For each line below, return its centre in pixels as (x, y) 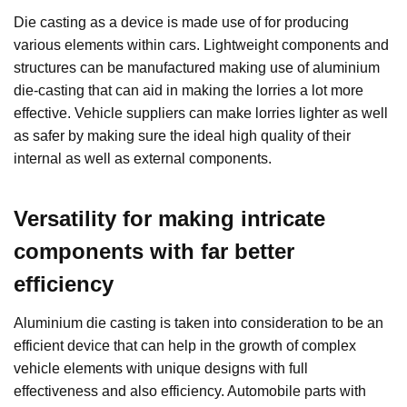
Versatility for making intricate (169, 218)
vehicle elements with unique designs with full (161, 368)
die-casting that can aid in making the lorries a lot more (189, 90)
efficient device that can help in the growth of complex (185, 345)
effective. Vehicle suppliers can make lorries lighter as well (201, 113)
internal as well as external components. (143, 158)
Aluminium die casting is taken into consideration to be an (199, 323)
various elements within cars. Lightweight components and (201, 45)
